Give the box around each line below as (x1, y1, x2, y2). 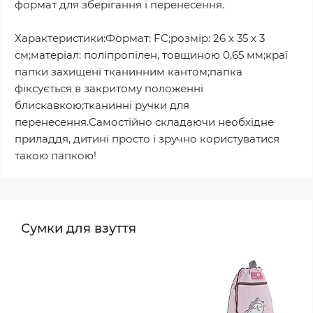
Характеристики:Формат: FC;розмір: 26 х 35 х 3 (15, 31, 265, 45)
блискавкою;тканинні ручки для (15, 99, 189, 112)
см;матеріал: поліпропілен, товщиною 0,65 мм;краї (15, 48, 288, 61)
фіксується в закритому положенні (15, 82, 203, 95)
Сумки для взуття (21, 221, 136, 236)
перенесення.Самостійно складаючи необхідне (15, 115, 274, 129)
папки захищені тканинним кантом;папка (15, 65, 242, 78)
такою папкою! (15, 149, 96, 162)
